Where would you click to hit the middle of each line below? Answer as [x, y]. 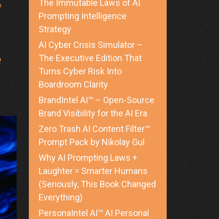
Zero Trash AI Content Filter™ [94, 129]
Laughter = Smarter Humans [93, 171]
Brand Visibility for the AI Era [93, 113]
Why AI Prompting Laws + [88, 158]
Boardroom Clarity [73, 85]
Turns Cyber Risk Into [80, 71]
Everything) [60, 197]
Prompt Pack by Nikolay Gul [91, 142]
